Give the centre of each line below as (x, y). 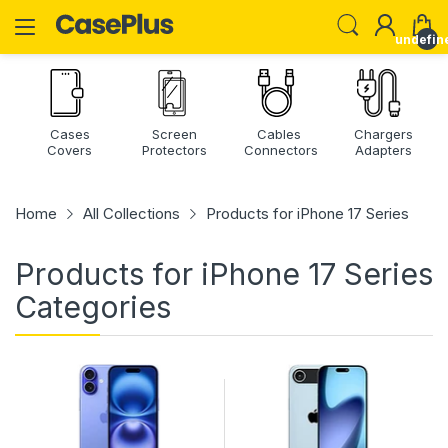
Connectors (281, 150)
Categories (93, 307)
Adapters (383, 150)
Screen (174, 134)
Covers (70, 150)
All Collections (131, 213)
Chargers (383, 134)
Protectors (174, 150)
